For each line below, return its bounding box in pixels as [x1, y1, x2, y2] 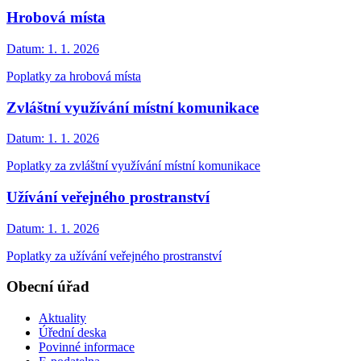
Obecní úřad [6, 278, 89, 296]
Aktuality [39, 311, 86, 326]
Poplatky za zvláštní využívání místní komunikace [6, 159, 260, 173]
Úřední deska [39, 326, 106, 340]
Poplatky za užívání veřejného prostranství [6, 248, 222, 263]
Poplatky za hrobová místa [6, 68, 141, 83]
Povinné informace [39, 340, 135, 355]
